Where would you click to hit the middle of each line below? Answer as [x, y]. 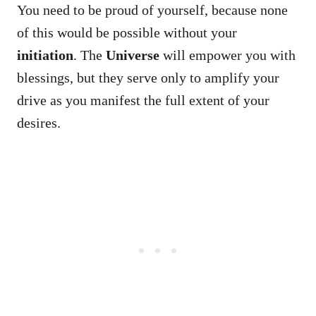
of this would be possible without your [127, 32]
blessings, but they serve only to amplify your [148, 77]
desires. [39, 122]
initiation [45, 55]
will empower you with [227, 55]
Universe [133, 55]
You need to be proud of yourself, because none [152, 10]
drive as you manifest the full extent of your [143, 100]
